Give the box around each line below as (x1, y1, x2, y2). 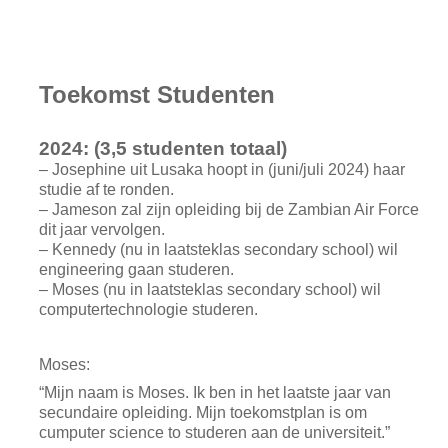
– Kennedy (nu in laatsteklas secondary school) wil (38, 241, 398, 258)
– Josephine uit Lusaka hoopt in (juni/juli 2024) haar (38, 161, 405, 178)
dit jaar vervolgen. (38, 221, 165, 238)
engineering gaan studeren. (38, 261, 234, 278)
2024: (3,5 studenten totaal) (38, 138, 287, 159)
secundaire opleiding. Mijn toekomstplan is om (38, 404, 367, 421)
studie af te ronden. (38, 181, 174, 198)
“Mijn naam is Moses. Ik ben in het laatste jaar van (38, 384, 391, 401)
